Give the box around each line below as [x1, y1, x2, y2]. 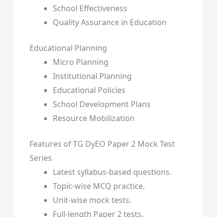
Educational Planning [29, 43, 107, 54]
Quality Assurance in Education [52, 17, 167, 28]
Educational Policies [52, 85, 125, 96]
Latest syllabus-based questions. [52, 167, 171, 178]
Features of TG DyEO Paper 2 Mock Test [29, 139, 175, 150]
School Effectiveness [52, 3, 127, 14]
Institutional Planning [52, 71, 132, 82]
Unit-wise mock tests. [52, 195, 131, 206]
